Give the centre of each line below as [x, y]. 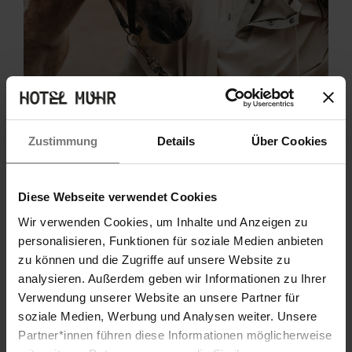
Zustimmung [63, 141]
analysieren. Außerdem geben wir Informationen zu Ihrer [172, 278]
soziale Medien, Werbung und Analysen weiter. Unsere [168, 316]
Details [176, 141]
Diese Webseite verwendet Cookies [117, 197]
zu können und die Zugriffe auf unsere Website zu [154, 259]
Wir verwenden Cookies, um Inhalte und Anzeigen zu [163, 222]
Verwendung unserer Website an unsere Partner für [159, 297]
